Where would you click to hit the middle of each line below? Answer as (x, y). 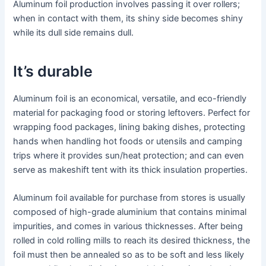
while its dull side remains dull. (74, 32)
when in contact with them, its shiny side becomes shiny (128, 18)
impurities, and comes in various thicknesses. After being (128, 227)
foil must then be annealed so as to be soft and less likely (129, 255)
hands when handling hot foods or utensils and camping (128, 141)
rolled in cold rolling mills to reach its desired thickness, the (132, 241)
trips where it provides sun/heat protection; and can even (129, 155)
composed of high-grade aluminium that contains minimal (130, 212)
